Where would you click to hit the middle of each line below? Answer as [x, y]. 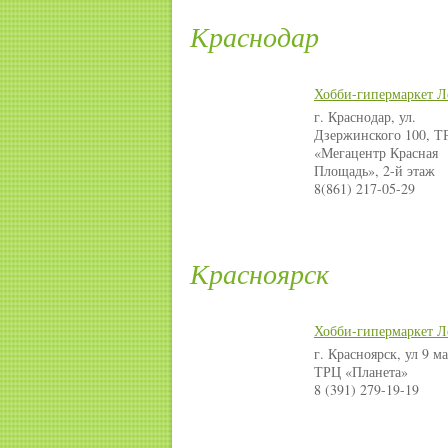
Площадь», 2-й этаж [374, 171]
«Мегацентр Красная [376, 153]
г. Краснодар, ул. [365, 117]
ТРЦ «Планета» [361, 372]
